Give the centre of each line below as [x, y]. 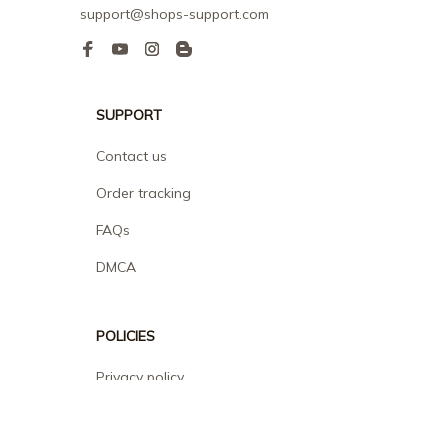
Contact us [131, 156]
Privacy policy [140, 377]
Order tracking [143, 193]
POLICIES [125, 336]
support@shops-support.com [174, 14]
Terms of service [149, 414]
